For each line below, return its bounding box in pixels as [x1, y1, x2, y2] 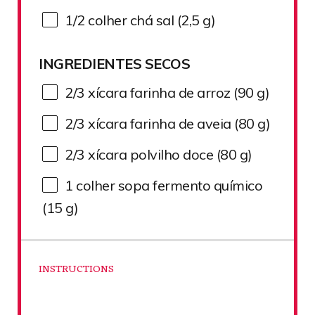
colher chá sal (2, [84, 11, 191, 30]
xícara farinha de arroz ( [84, 84, 238, 102]
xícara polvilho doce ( [84, 146, 220, 164]
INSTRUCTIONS [39, 259, 114, 279]
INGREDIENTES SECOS [39, 54, 190, 72]
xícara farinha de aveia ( [84, 115, 238, 133]
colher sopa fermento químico [72, 176, 262, 195]
